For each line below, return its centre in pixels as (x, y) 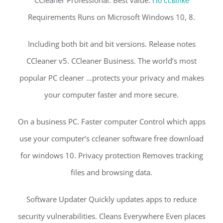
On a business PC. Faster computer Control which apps (111, 122)
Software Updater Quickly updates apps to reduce (111, 199)
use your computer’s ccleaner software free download (111, 139)
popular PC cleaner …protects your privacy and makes (111, 78)
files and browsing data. (111, 172)
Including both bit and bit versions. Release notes (111, 44)
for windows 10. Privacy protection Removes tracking (111, 156)
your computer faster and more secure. (111, 95)
